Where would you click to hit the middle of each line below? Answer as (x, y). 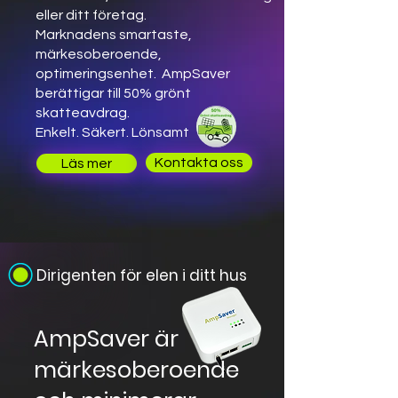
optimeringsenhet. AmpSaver (133, 74)
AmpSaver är (106, 339)
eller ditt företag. (91, 15)
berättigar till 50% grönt (113, 93)
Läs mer (87, 163)
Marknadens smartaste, (114, 35)
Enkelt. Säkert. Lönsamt (112, 132)
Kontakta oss (199, 163)
